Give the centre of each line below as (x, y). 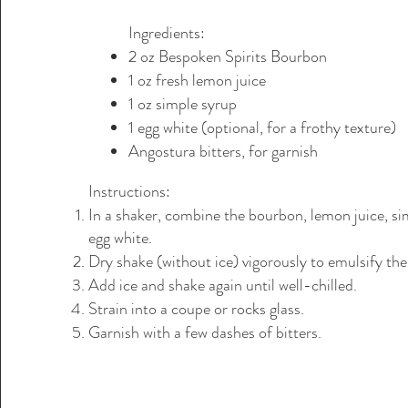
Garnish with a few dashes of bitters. (204, 332)
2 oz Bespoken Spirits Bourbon (227, 56)
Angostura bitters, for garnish (223, 151)
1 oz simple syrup (182, 103)
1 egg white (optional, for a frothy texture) (262, 127)
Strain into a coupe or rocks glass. (196, 308)
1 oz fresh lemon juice (197, 80)
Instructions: (129, 191)
